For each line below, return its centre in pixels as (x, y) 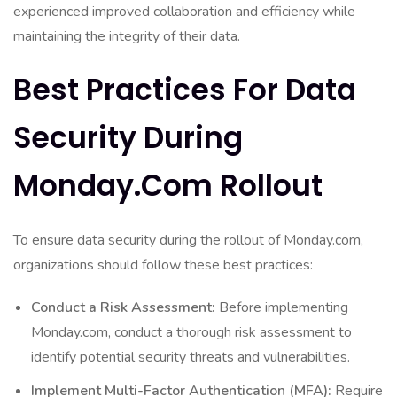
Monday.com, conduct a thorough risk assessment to (191, 332)
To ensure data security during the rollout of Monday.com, (188, 240)
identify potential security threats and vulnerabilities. (191, 357)
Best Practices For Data (185, 90)
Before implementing (282, 307)
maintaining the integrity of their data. (127, 36)
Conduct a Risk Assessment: (123, 307)
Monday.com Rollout (168, 186)
